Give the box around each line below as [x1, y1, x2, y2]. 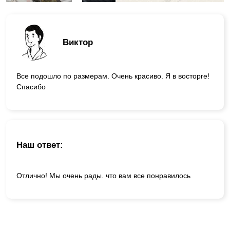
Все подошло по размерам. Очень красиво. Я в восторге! [16, 71, 209, 80]
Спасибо [16, 82, 46, 91]
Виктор [63, 37, 93, 48]
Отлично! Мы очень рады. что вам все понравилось [16, 171, 190, 180]
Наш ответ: [16, 140, 63, 150]
